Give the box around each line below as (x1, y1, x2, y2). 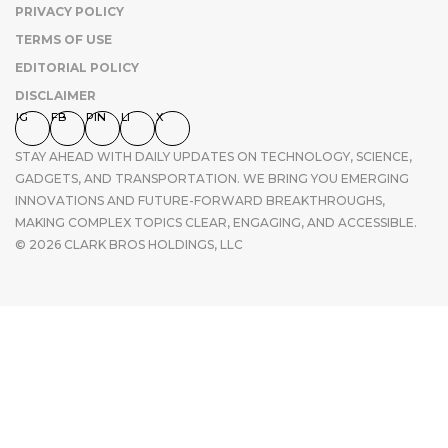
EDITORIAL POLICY (15, 60, 139, 76)
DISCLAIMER (15, 88, 96, 104)
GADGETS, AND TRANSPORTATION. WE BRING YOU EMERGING (15, 171, 409, 187)
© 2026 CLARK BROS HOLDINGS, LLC (15, 237, 243, 253)
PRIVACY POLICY (15, 4, 124, 20)
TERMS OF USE (15, 32, 112, 48)
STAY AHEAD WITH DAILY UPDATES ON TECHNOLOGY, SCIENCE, (15, 149, 412, 165)
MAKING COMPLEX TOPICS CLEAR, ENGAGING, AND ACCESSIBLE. (15, 215, 417, 231)
